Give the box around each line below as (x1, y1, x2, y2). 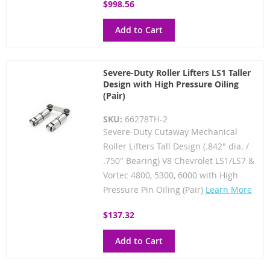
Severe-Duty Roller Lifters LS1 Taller (102, 66, 251, 78)
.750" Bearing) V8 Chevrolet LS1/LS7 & (102, 154, 254, 166)
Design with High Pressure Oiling (102, 78, 239, 90)
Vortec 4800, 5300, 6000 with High (102, 169, 238, 181)
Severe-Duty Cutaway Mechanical (102, 125, 237, 137)
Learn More (205, 183, 252, 195)
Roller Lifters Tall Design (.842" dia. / (102, 140, 249, 152)
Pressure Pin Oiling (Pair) (102, 183, 206, 195)
